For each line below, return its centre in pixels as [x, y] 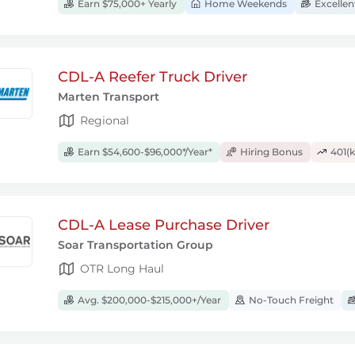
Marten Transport [109, 97]
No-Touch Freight [290, 300]
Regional [105, 120]
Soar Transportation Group [136, 245]
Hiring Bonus [270, 152]
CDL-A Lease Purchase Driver [164, 225]
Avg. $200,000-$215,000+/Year [148, 300]
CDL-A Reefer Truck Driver [153, 77]
